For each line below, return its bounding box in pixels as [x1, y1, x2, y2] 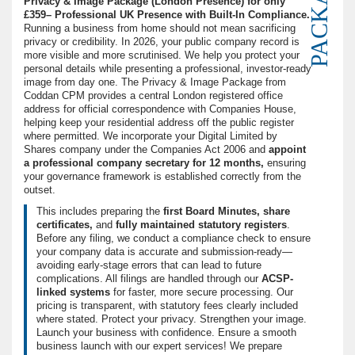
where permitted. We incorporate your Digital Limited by [24, 130, 277, 143]
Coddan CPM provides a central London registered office [24, 90, 283, 102]
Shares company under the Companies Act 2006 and [24, 143, 269, 156]
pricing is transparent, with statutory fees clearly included [36, 300, 298, 312]
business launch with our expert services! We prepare [36, 340, 282, 353]
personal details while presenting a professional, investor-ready [24, 63, 311, 75]
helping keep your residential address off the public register [24, 116, 294, 129]
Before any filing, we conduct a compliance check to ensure [36, 232, 311, 245]
